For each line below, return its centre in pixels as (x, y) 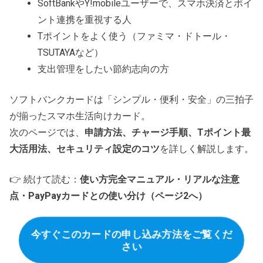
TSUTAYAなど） (70, 52)
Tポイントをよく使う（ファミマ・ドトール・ (134, 36)
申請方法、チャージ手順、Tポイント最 (168, 132)
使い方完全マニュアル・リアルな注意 (160, 179)
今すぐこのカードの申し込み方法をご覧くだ (131, 234)
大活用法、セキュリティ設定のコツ (85, 149)
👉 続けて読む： (45, 179)
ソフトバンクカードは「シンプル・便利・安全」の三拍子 (131, 99)
